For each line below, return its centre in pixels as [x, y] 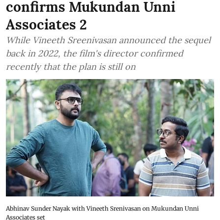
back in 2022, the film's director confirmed [95, 53]
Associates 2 [46, 25]
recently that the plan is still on [71, 67]
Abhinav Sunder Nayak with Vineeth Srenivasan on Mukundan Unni [102, 208]
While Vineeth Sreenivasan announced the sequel [108, 40]
